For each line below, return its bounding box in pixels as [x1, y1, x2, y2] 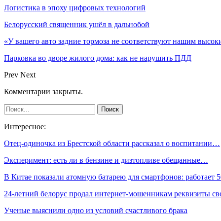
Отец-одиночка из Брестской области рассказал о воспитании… [4, 139, 220, 147]
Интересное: [4, 122, 46, 131]
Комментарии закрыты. [4, 87, 83, 96]
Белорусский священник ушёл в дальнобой [4, 20, 149, 29]
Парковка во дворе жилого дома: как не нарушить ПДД [4, 53, 191, 62]
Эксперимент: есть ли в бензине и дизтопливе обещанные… [4, 155, 208, 164]
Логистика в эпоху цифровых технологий [4, 3, 146, 12]
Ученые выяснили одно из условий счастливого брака [4, 206, 187, 215]
